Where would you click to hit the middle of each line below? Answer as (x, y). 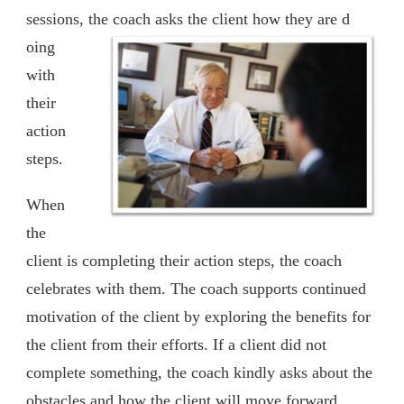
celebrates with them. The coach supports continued (196, 289)
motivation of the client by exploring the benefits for (198, 317)
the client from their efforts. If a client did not (176, 344)
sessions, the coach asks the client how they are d (188, 19)
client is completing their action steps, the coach (184, 261)
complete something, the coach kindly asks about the (199, 372)
